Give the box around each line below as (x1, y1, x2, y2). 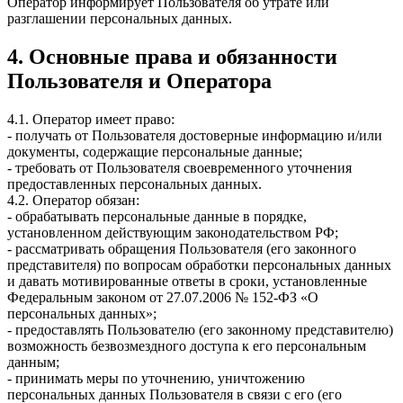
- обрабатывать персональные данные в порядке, (7, 209, 307, 225)
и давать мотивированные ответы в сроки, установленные (7, 273, 367, 290)
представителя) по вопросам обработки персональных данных (7, 257, 391, 273)
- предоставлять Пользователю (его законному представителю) (7, 322, 393, 338)
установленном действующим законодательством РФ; (7, 225, 338, 241)
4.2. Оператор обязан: (7, 193, 139, 209)
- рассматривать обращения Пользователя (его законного (7, 241, 356, 257)
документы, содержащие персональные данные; (7, 144, 302, 160)
